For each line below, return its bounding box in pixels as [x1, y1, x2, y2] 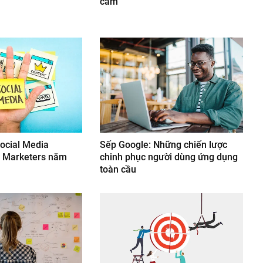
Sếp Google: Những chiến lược [100, 139, 228, 151]
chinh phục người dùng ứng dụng [100, 151, 238, 163]
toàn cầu [100, 164, 137, 176]
